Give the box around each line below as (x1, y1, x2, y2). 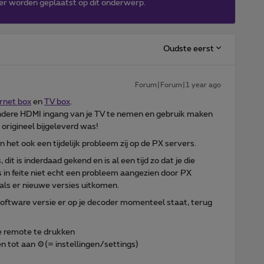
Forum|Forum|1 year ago (135, 81, 221, 88)
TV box (44, 97, 70, 106)
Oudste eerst (163, 45, 214, 53)
